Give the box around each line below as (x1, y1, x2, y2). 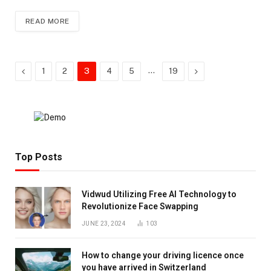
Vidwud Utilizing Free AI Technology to (82, 189, 237, 199)
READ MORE (25, 16, 70, 25)
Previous (24, 65, 58, 76)
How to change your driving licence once (82, 250, 244, 260)
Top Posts (15, 151, 62, 163)
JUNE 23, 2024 (82, 220, 126, 227)
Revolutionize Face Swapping (82, 201, 198, 211)
